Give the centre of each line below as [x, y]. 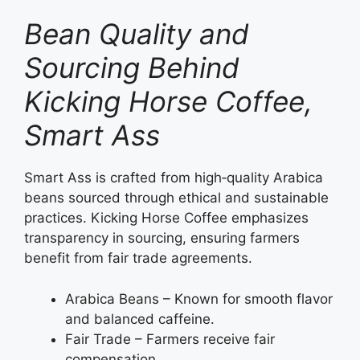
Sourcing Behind [132, 68]
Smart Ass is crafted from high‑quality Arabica [174, 178]
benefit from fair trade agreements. [138, 258]
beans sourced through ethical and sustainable [176, 198]
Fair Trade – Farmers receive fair [170, 339]
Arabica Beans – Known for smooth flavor [199, 299]
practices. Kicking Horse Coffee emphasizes [166, 218]
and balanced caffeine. [140, 319]
